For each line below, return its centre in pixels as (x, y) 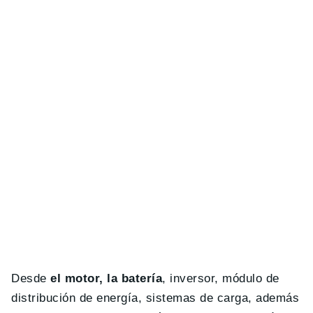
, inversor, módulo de (221, 279)
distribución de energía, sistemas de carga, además (155, 298)
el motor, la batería (104, 279)
